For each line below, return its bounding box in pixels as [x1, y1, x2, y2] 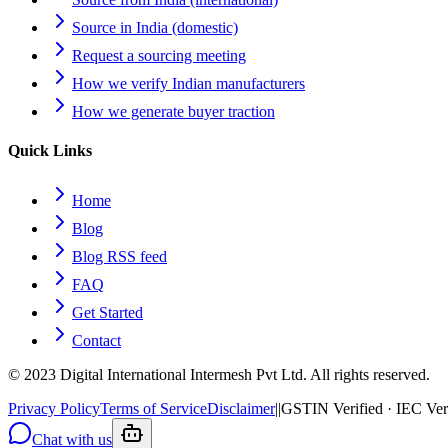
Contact [72, 331, 121, 349]
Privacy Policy [8, 399, 100, 417]
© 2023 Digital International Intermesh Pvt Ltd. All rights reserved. [8, 365, 430, 383]
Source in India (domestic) [72, 19, 238, 36]
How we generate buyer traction [72, 103, 275, 120]
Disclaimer [207, 399, 275, 417]
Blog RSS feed [72, 247, 167, 265]
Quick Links [8, 142, 92, 160]
